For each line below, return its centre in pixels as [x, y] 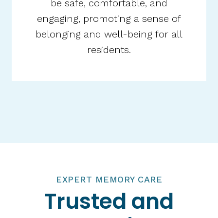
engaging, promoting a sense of [109, 18]
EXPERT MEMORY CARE [109, 179]
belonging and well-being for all [109, 34]
